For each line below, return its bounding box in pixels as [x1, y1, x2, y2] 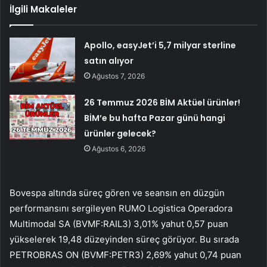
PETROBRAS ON [10, 249, 81, 260]
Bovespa [10, 187, 46, 198]
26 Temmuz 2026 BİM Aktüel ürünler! [84, 96, 241, 108]
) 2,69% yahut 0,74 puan [141, 249, 241, 260]
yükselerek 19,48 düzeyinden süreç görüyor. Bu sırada [10, 233, 239, 245]
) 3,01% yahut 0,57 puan [128, 218, 228, 229]
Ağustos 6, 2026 [92, 144, 146, 153]
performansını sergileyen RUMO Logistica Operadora [10, 202, 232, 214]
